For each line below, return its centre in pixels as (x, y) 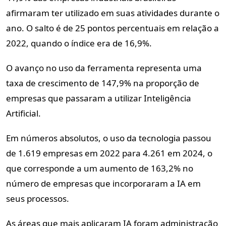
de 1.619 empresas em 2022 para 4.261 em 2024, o (109, 153)
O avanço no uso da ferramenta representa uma (104, 68)
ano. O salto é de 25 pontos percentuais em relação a (112, 28)
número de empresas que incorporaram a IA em (103, 183)
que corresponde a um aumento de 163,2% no (100, 168)
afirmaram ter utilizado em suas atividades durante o (113, 13)
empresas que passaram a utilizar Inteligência (99, 98)
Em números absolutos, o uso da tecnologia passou (109, 138)
